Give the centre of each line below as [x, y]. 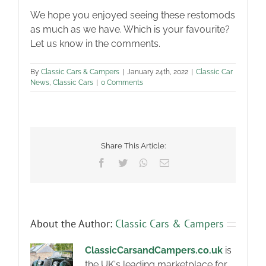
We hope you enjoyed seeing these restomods [133, 15]
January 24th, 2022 [158, 72]
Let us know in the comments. [95, 44]
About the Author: [73, 224]
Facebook [124, 162]
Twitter [140, 162]
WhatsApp [167, 162]
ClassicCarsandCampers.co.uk [154, 251]
